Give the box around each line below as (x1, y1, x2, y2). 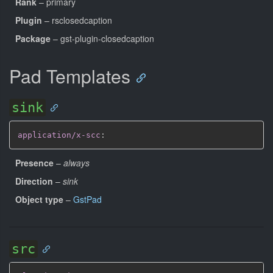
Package (15, 32, 51, 44)
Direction (15, 174, 53, 187)
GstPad (73, 193, 102, 205)
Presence (15, 156, 54, 169)
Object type (15, 193, 63, 205)
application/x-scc (18, 130, 101, 140)
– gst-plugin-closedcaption (51, 32, 154, 44)
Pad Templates (9, 63, 130, 89)
